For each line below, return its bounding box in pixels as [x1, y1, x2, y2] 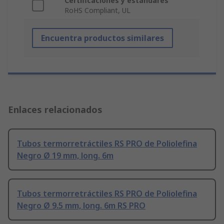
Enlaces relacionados [8, 103, 102, 116]
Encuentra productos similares [41, 32, 164, 44]
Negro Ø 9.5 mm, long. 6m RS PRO [17, 200, 145, 211]
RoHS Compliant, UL [64, 5, 130, 15]
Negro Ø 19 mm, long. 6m [17, 150, 113, 161]
